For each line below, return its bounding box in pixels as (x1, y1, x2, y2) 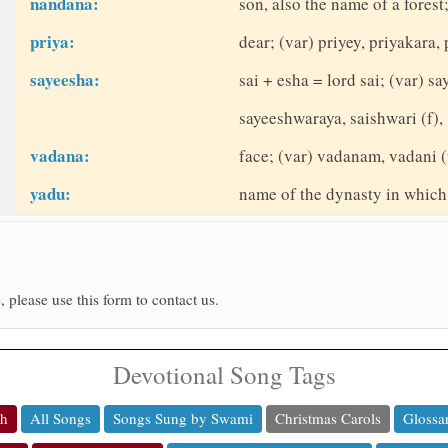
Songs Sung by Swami (113, 408, 253, 429)
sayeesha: (30, 67, 101, 93)
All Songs (30, 408, 91, 429)
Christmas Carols (275, 408, 381, 429)
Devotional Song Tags (112, 358, 336, 392)
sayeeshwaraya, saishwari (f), (238, 106, 443, 130)
